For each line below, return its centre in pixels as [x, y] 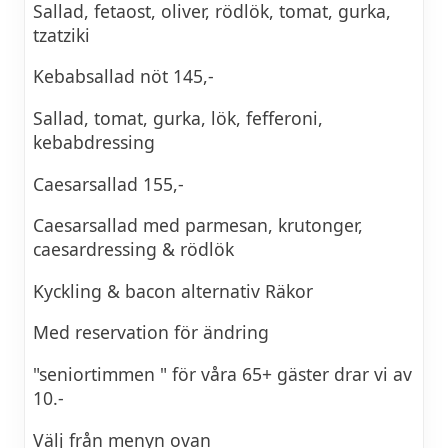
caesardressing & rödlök [133, 249]
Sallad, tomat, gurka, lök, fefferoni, [178, 118]
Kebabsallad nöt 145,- [123, 76]
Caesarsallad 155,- [108, 183]
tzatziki [61, 34]
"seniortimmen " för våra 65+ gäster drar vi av [222, 374]
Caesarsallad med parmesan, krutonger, [198, 225]
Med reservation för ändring [151, 332]
